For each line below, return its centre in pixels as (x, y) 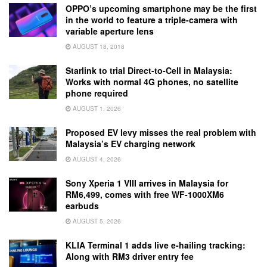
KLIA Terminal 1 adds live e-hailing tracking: (156, 245)
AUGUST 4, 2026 (96, 159)
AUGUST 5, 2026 (96, 221)
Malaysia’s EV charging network (131, 143)
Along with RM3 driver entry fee (130, 256)
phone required (97, 93)
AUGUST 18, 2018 (98, 46)
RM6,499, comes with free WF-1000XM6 (145, 194)
